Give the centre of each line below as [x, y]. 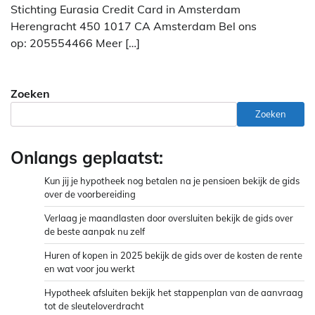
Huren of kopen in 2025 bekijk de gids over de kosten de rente [173, 255]
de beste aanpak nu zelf [95, 231]
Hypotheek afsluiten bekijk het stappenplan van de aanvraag [174, 292]
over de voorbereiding [90, 194]
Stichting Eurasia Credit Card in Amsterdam [126, 9]
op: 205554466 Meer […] [75, 43]
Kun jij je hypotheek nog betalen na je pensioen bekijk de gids [172, 180]
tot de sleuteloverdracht [94, 306]
